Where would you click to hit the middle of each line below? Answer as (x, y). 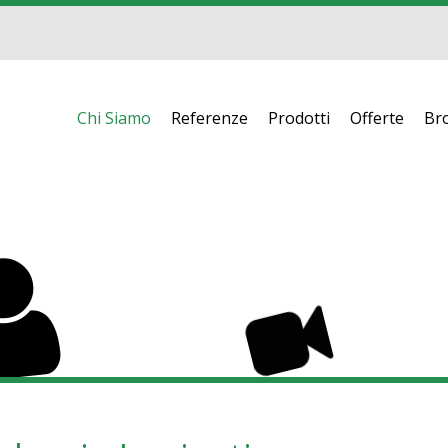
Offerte (377, 118)
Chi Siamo (114, 118)
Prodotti (299, 118)
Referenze (209, 118)
